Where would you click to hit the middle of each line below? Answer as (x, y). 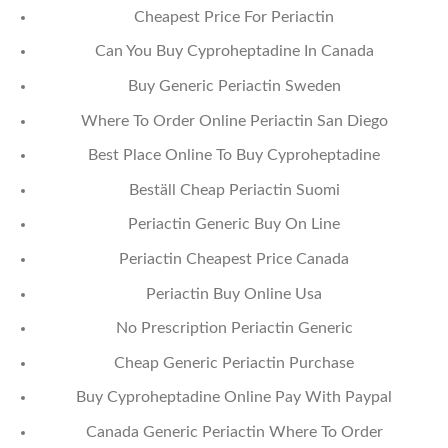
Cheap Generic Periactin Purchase (234, 362)
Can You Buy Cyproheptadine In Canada (234, 51)
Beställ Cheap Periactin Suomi (234, 189)
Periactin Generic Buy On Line (234, 224)
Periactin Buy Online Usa (234, 293)
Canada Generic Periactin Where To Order (234, 431)
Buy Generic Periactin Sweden (234, 85)
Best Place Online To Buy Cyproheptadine (234, 155)
